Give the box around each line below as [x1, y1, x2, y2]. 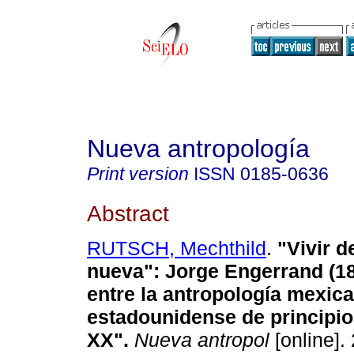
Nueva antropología [87, 134, 310, 163]
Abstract [87, 200, 169, 226]
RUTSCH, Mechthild [87, 237, 266, 260]
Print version [87, 164, 189, 184]
